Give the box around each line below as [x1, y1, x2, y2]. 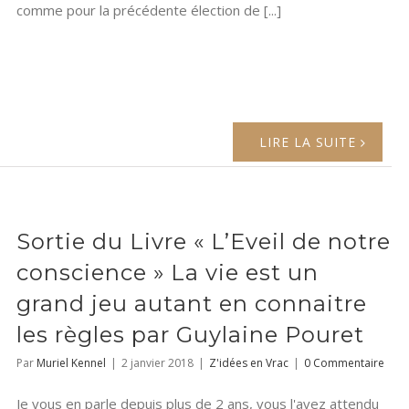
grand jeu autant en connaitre [16, 290, 367, 318]
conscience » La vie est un [16, 259, 319, 287]
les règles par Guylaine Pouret [16, 321, 364, 349]
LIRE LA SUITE [259, 133, 357, 152]
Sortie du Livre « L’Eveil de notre [16, 228, 391, 256]
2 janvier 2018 [121, 355, 194, 372]
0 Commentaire [304, 355, 384, 372]
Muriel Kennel [37, 355, 106, 372]
